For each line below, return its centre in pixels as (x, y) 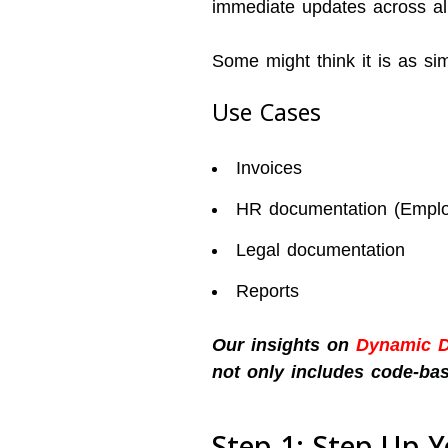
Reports (267, 291)
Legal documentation (320, 250)
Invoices (268, 168)
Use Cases (266, 112)
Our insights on (283, 345)
